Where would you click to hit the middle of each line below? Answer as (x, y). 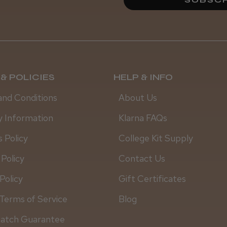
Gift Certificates (152, 178)
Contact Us (142, 158)
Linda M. (207, 71)
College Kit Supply (156, 138)
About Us (138, 97)
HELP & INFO (143, 77)
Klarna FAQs (143, 118)
